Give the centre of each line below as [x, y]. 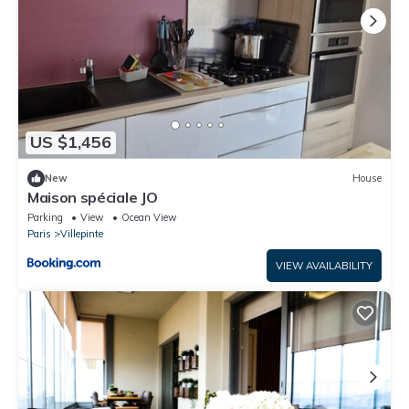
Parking [45, 217]
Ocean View [149, 217]
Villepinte [82, 233]
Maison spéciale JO [93, 197]
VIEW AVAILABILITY [324, 265]
